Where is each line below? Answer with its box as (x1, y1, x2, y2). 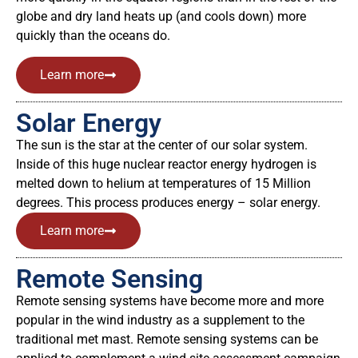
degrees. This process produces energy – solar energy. (16, 195, 320, 211)
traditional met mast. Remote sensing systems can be (16, 332, 318, 348)
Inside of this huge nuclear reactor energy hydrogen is (16, 157, 316, 173)
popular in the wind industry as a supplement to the (16, 312, 304, 328)
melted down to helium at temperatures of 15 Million (16, 176, 311, 192)
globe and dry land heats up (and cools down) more (16, 9, 306, 24)
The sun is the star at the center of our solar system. (16, 137, 308, 153)
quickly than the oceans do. (16, 28, 170, 43)
